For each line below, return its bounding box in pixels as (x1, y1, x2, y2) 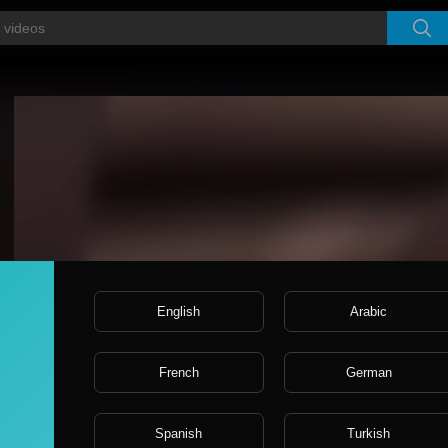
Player (13, 77, 53, 93)
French (158, 364, 199, 380)
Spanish (155, 425, 203, 441)
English (157, 303, 201, 319)
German (345, 364, 392, 380)
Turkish (347, 425, 391, 441)
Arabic (350, 303, 388, 319)
